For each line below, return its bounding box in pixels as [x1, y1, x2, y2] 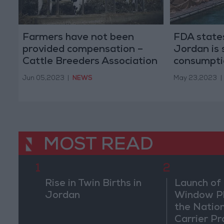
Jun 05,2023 [22, 75, 64, 82]
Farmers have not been [22, 33, 134, 43]
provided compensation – [22, 45, 143, 55]
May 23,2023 [173, 75, 217, 82]
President [22, 69, 69, 79]
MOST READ [43, 137, 153, 155]
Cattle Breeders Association [22, 57, 157, 67]
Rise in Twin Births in [44, 179, 141, 189]
